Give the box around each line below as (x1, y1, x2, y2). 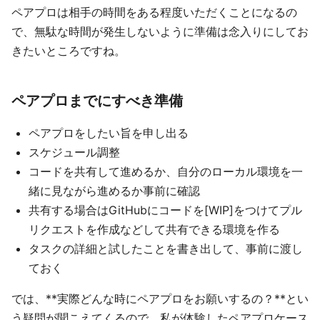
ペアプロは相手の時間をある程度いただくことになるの (11, 5, 297, 19)
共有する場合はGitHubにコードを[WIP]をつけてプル (29, 203, 302, 217)
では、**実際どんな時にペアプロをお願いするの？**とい (11, 291, 309, 306)
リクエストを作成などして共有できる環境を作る (29, 222, 280, 236)
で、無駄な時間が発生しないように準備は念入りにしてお (11, 24, 309, 39)
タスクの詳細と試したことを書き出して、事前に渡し (29, 241, 303, 256)
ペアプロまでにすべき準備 (11, 92, 183, 109)
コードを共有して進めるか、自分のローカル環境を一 (29, 164, 303, 179)
